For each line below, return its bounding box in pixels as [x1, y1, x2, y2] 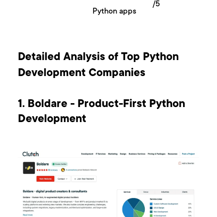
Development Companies [18, 68, 146, 80]
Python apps [93, 7, 137, 16]
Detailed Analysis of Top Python [18, 52, 179, 64]
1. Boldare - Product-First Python [18, 98, 186, 111]
